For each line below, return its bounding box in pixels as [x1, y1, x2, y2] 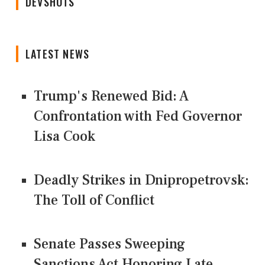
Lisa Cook [34, 127, 95, 146]
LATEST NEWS [25, 46, 90, 62]
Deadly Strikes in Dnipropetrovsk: [34, 170, 249, 189]
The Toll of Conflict [34, 190, 154, 209]
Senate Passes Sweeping [34, 234, 185, 253]
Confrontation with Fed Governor [34, 106, 242, 125]
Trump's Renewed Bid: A [34, 86, 189, 105]
